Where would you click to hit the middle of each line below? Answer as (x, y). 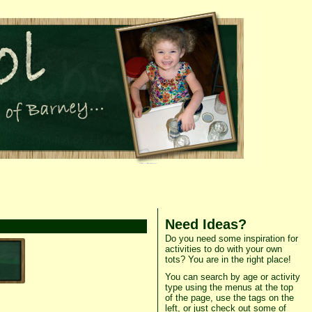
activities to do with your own (223, 249)
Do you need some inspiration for (231, 239)
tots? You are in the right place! (228, 259)
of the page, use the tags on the (229, 298)
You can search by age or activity (232, 277)
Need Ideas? (205, 224)
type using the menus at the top (229, 287)
